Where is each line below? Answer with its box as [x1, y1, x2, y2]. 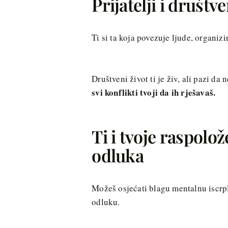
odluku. [92, 195, 120, 208]
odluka [92, 143, 144, 167]
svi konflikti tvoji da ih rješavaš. [92, 86, 216, 99]
